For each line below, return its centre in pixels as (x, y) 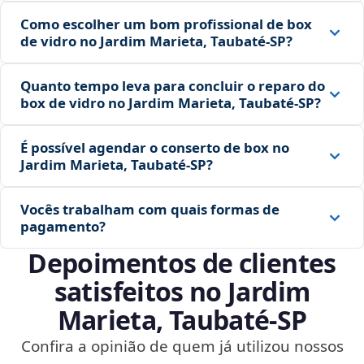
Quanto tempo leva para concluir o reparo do (173, 86)
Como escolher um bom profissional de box (166, 24)
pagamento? (63, 227)
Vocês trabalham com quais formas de (150, 210)
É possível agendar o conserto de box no (155, 148)
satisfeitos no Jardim (182, 292)
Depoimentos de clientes (182, 263)
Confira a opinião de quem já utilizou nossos (182, 347)
